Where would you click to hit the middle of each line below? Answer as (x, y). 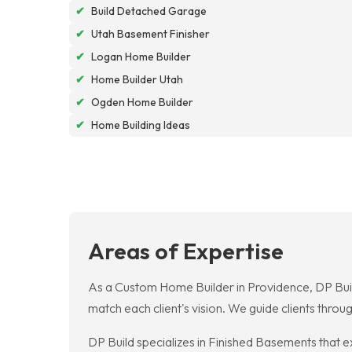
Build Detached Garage (149, 11)
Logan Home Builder (141, 56)
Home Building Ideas (141, 125)
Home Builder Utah (137, 79)
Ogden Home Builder (142, 102)
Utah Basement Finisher (150, 33)
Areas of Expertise (186, 250)
